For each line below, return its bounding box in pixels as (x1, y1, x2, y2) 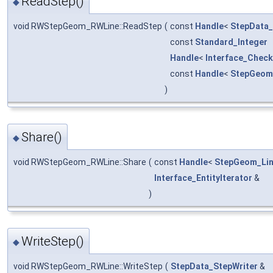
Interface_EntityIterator (154, 173, 252, 183)
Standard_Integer (195, 37, 268, 47)
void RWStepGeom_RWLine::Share (13, 157, 146, 168)
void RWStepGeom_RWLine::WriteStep (13, 261, 163, 272)
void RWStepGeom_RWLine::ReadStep (13, 21, 162, 31)
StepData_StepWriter (171, 261, 258, 272)
